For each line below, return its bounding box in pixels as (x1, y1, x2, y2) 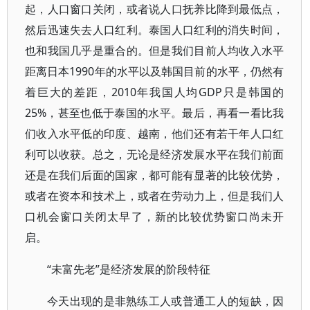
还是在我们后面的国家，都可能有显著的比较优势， (25, 167, 284, 183)
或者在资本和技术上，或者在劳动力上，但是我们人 (25, 188, 284, 203)
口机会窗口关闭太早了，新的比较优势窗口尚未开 (25, 209, 284, 224)
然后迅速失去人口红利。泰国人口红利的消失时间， (25, 22, 284, 37)
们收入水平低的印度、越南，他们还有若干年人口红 (25, 126, 284, 141)
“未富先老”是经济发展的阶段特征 (47, 262, 210, 277)
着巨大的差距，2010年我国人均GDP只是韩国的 (25, 84, 284, 100)
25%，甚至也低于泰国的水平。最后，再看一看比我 (25, 105, 284, 120)
